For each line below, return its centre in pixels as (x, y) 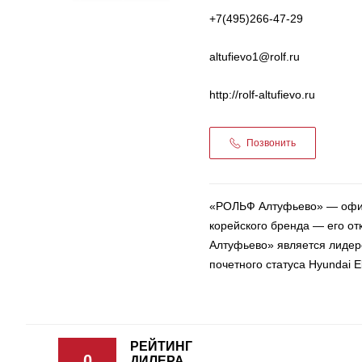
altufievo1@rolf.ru (255, 56)
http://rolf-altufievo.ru (262, 94)
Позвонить (271, 143)
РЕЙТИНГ (161, 347)
